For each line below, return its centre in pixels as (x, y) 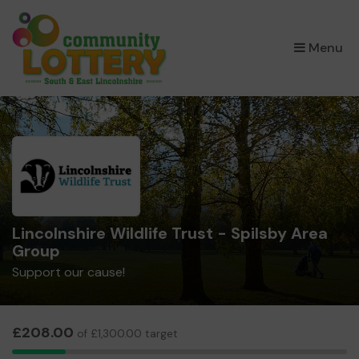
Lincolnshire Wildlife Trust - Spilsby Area (170, 233)
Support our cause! (69, 272)
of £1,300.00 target (126, 334)
